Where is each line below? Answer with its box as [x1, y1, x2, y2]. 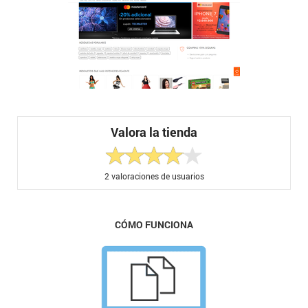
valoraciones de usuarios [109, 170, 204, 181]
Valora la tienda [111, 124, 197, 141]
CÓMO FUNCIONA [115, 217, 193, 231]
